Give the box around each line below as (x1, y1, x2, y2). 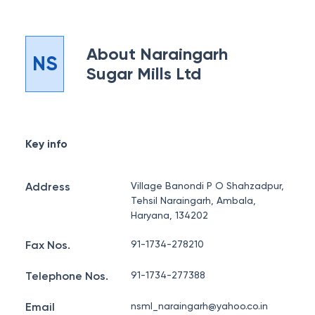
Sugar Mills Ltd (86, 63, 202, 84)
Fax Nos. (25, 238, 70, 252)
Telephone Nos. (25, 269, 108, 283)
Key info (25, 137, 67, 150)
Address (25, 180, 70, 193)
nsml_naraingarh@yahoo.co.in (131, 300, 269, 311)
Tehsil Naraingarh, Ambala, (131, 195, 257, 206)
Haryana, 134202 (131, 210, 209, 221)
